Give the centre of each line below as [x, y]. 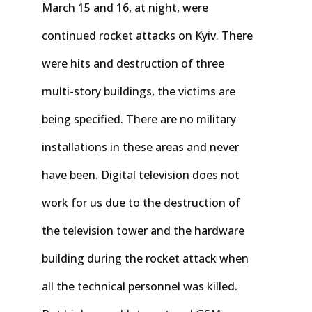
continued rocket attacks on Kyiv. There [147, 35]
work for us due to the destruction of [141, 202]
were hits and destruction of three [133, 63]
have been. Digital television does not [141, 174]
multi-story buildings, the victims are [139, 91]
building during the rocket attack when [145, 258]
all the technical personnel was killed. [141, 286]
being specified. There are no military [139, 119]
